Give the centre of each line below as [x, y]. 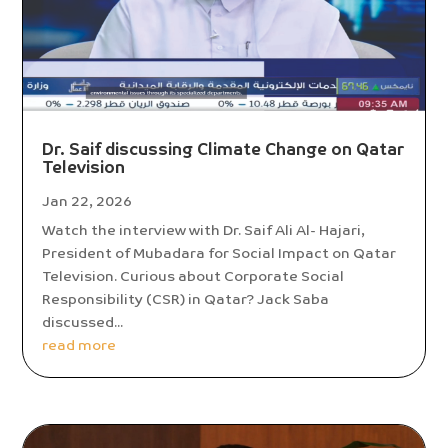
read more [79, 345]
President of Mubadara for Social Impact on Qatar [219, 253]
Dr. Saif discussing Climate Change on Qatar [224, 150]
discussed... [83, 322]
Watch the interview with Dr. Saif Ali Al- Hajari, [204, 230]
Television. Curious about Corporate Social [193, 276]
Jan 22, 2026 [87, 201]
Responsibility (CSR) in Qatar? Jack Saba [186, 299]
